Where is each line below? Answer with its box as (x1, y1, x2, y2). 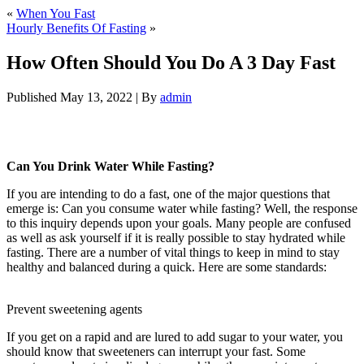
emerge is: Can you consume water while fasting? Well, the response (6, 201, 357, 215)
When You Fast (16, 6, 95, 20)
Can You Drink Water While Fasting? (6, 158, 214, 173)
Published (6, 89, 57, 104)
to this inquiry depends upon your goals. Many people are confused (6, 215, 351, 230)
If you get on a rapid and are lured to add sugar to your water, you (6, 329, 343, 344)
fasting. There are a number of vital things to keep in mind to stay (6, 245, 340, 259)
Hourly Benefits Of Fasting (6, 21, 146, 35)
